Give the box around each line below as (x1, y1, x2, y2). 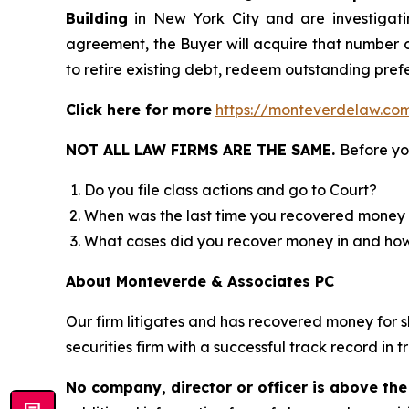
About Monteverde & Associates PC (66, 272, 334, 291)
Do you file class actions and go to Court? (84, 181, 377, 200)
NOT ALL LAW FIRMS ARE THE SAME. (66, 141, 340, 160)
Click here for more (66, 100, 212, 120)
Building (66, 9, 128, 28)
